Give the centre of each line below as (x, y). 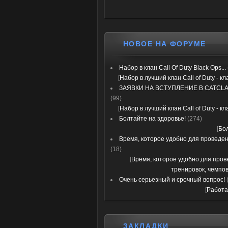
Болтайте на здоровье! (152, 119)
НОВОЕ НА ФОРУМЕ (165, 44)
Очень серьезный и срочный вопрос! (172, 180)
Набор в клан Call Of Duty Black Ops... (173, 68)
